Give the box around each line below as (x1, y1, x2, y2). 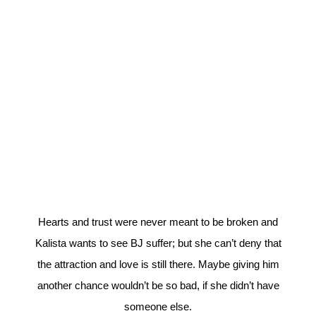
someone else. (124, 300, 192, 313)
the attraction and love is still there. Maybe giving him (37, 258, 279, 271)
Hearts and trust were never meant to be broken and (38, 216, 278, 229)
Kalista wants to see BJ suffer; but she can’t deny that (35, 237, 281, 250)
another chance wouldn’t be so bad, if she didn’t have (37, 279, 279, 292)
